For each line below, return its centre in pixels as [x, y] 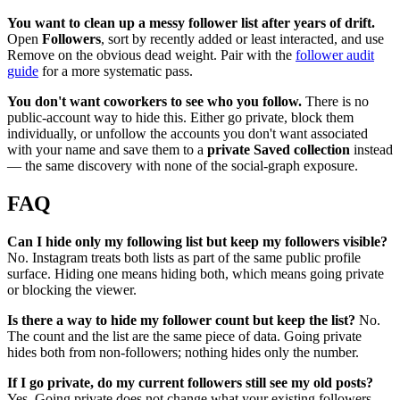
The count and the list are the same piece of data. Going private [184, 337]
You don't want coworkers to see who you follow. [154, 102]
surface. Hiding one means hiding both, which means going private [196, 274]
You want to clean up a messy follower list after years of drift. [191, 23]
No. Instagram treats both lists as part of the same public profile [184, 258]
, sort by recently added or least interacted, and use [242, 39]
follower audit [335, 55]
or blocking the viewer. [72, 290]
